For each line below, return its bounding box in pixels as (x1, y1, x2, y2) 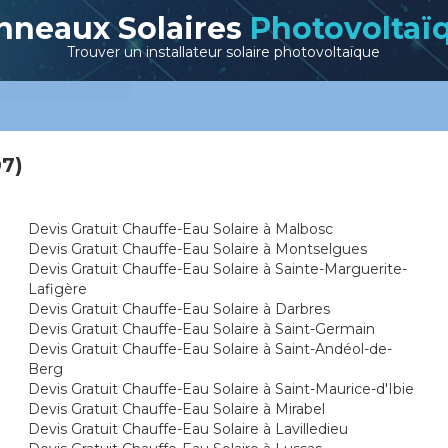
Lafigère (28, 280, 88, 298)
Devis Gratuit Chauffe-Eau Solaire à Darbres (28, 300, 331, 318)
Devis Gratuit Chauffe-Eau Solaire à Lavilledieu (28, 420, 349, 438)
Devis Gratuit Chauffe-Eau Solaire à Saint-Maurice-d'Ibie (28, 380, 415, 398)
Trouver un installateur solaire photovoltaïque (67, 43, 381, 61)
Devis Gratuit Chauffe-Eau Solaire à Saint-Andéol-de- (28, 340, 393, 358)
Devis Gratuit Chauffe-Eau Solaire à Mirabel (28, 400, 326, 418)
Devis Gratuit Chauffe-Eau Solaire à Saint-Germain (28, 320, 376, 338)
